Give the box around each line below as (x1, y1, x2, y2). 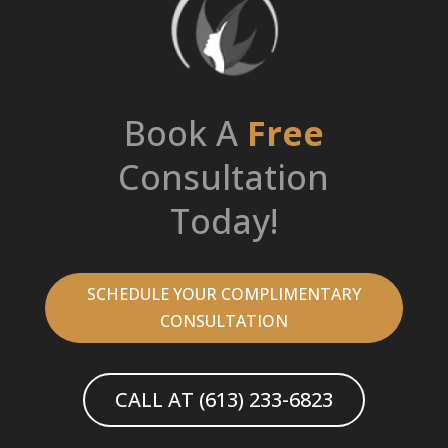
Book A (123, 109, 247, 156)
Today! (169, 197, 278, 244)
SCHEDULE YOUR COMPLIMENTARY (86, 282, 361, 305)
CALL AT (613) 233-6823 (114, 385, 333, 413)
